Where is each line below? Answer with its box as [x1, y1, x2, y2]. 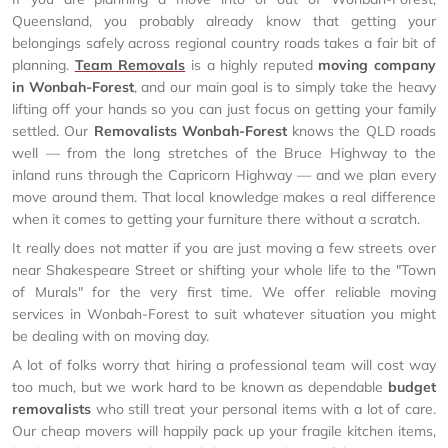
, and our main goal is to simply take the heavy [133, 78, 437, 96]
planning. [12, 56, 75, 74]
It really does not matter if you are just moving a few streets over [12, 239, 436, 257]
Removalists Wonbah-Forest [93, 122, 287, 140]
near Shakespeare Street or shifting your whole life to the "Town [12, 261, 436, 279]
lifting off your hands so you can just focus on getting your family [12, 100, 436, 118]
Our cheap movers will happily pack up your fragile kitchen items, [12, 422, 436, 440]
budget [388, 378, 436, 396]
